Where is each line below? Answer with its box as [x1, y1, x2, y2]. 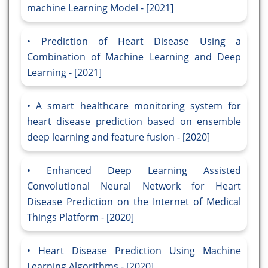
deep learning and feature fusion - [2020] [27, 130, 210, 144]
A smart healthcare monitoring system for [36, 99, 242, 113]
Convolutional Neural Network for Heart [27, 179, 241, 193]
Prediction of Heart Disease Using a [41, 35, 241, 48]
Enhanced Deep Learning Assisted [47, 164, 241, 178]
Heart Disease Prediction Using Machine [38, 244, 241, 258]
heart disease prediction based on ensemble [27, 115, 241, 129]
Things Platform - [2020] [27, 211, 134, 224]
